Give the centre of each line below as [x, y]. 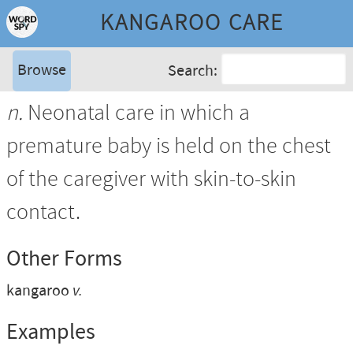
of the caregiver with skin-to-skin [151, 180]
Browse [42, 71]
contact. [43, 213]
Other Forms [64, 259]
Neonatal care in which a [136, 114]
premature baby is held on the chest [169, 147]
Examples [51, 333]
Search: [193, 71]
